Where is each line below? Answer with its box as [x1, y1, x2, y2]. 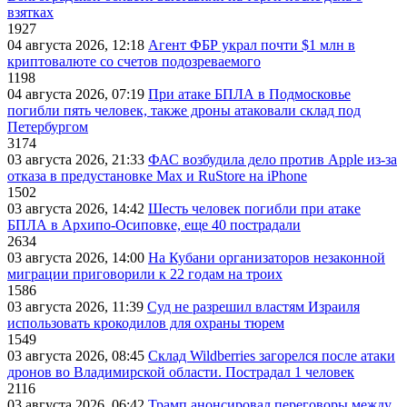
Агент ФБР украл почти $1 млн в [148, 37, 355, 54]
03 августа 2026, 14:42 [7, 201, 148, 217]
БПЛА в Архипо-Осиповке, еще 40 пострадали [7, 217, 301, 233]
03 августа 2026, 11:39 [7, 299, 147, 315]
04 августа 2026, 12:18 [7, 37, 148, 54]
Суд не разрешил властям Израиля [147, 299, 360, 315]
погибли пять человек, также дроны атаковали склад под [7, 103, 361, 119]
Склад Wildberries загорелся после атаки [148, 348, 395, 364]
